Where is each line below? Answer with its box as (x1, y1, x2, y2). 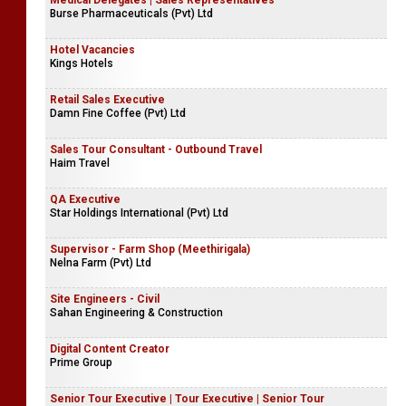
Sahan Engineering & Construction (50, 306, 223, 319)
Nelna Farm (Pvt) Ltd (50, 256, 151, 269)
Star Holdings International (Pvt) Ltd (50, 207, 228, 219)
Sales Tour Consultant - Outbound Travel (50, 143, 262, 156)
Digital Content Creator (50, 343, 169, 355)
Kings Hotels (50, 57, 113, 70)
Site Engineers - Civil (50, 293, 159, 305)
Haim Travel (50, 157, 110, 169)
